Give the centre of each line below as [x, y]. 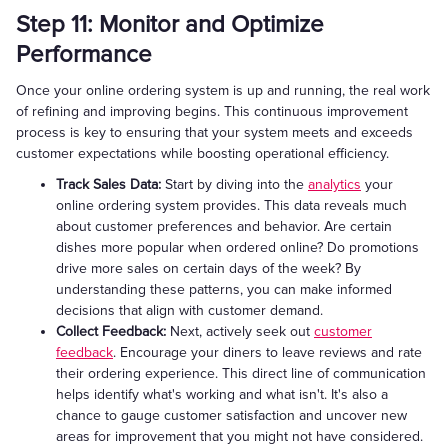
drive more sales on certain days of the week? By [208, 268]
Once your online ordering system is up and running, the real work [223, 90]
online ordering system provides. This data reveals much [231, 205]
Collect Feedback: [113, 331]
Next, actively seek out [242, 331]
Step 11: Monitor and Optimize [170, 24]
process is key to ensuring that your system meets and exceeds [214, 132]
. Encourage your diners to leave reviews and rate [267, 352]
